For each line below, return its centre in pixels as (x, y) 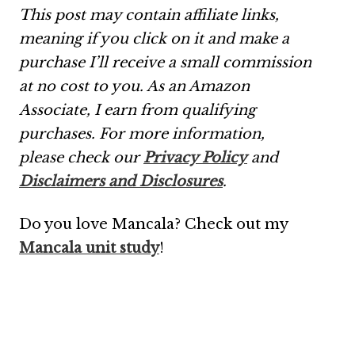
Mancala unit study (89, 248)
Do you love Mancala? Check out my (153, 224)
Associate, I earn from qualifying (137, 110)
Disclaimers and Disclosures (121, 181)
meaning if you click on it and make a (154, 38)
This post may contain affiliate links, (149, 15)
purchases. (57, 134)
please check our (81, 157)
